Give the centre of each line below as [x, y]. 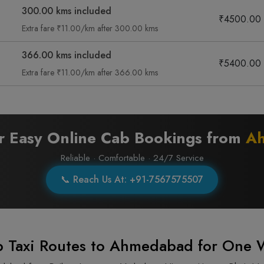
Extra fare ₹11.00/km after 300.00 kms [90, 28]
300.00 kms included [67, 11]
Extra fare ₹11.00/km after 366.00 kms [90, 72]
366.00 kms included [67, 55]
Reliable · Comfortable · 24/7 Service [132, 158]
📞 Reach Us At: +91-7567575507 [132, 179]
